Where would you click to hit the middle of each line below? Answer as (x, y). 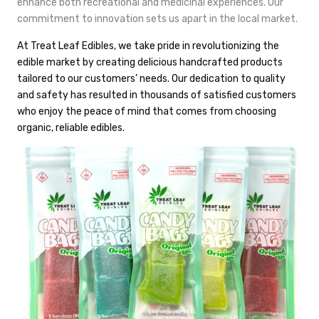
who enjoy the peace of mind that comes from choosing (147, 111)
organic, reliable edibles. (71, 128)
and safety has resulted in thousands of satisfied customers (157, 95)
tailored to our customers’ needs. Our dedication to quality (151, 79)
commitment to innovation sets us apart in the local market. (157, 19)
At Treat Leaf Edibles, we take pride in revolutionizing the (148, 46)
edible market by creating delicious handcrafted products (150, 62)
